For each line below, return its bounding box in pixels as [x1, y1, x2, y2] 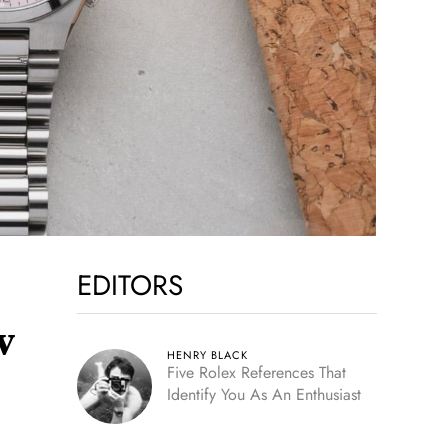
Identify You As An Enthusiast [166, 383, 361, 406]
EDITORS [76, 265, 183, 306]
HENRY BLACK [166, 347, 248, 363]
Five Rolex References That [166, 361, 346, 384]
